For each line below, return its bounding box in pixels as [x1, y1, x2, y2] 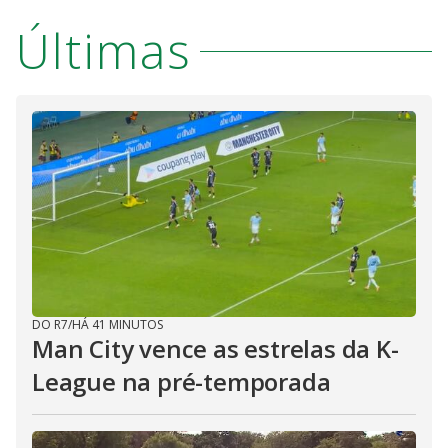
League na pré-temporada [32, 365, 331, 398]
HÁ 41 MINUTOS [72, 316, 163, 333]
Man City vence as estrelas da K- [32, 332, 399, 365]
